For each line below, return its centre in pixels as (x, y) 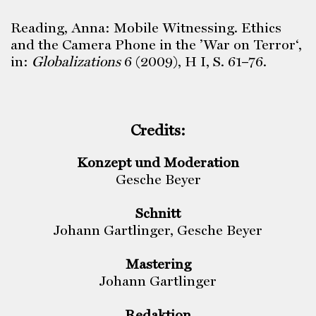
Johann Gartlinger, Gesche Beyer (158, 230)
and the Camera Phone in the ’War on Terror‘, (156, 45)
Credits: (158, 130)
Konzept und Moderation (158, 162)
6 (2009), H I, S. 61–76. (194, 62)
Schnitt (158, 213)
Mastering (158, 263)
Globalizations (76, 62)
